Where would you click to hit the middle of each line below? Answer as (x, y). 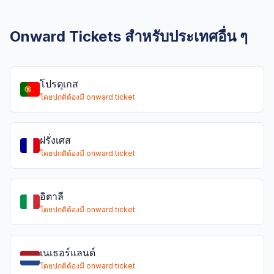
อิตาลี (52, 196)
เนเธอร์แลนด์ (68, 253)
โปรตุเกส (59, 84)
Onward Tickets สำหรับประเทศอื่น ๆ (129, 36)
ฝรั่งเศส (55, 140)
